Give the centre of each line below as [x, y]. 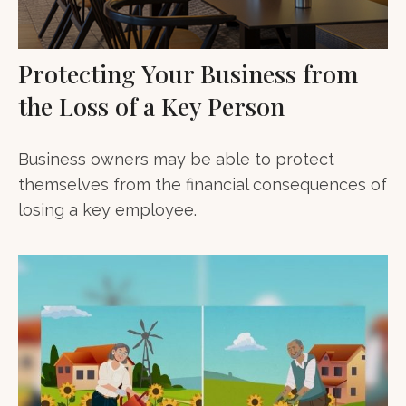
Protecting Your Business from [188, 74]
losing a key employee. [107, 210]
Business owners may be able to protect [176, 159]
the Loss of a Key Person [151, 106]
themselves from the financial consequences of [203, 185]
